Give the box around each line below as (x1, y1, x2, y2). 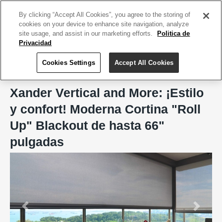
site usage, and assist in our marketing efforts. (19, 30, 155, 37)
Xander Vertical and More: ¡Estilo (10, 86, 204, 100)
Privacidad (19, 39, 52, 47)
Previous (24, 207, 56, 216)
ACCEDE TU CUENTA (101, 4, 157, 10)
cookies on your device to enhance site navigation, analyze (19, 20, 189, 28)
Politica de (157, 30, 190, 37)
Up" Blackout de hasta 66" (10, 118, 165, 132)
